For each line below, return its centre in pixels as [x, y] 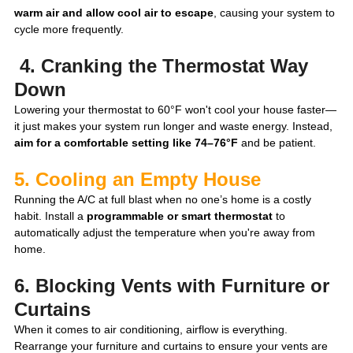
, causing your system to [276, 13]
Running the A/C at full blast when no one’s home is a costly [164, 200]
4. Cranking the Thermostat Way [164, 66]
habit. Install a [50, 216]
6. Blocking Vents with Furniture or [175, 286]
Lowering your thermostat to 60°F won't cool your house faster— [175, 110]
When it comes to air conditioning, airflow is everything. [152, 330]
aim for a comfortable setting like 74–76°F [126, 143]
